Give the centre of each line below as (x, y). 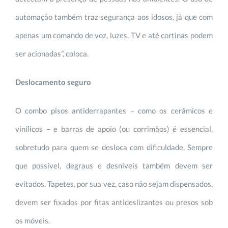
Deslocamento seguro (53, 82)
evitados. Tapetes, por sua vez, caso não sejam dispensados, (114, 183)
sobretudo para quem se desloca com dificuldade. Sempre (114, 147)
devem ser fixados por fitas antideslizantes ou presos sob (114, 202)
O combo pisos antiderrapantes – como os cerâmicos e (114, 110)
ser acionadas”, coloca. (52, 53)
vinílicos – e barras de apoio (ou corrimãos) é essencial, (114, 129)
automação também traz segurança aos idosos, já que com (114, 17)
